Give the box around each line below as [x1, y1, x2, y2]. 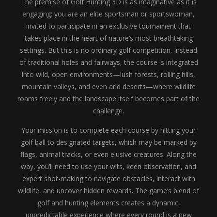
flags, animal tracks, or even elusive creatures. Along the [20, 150, 197, 159]
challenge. [93, 106, 124, 115]
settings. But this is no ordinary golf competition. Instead [20, 46, 197, 55]
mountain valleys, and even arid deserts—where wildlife [21, 82, 196, 91]
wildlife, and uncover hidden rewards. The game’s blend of [18, 186, 199, 195]
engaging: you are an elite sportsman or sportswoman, [22, 9, 195, 18]
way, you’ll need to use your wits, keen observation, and [21, 162, 196, 171]
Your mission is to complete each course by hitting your [21, 125, 196, 135]
